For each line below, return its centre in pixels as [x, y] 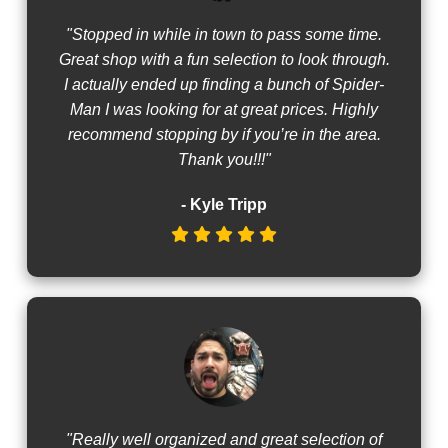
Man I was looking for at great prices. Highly [224, 109]
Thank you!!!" [224, 159]
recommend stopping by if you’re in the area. [224, 134]
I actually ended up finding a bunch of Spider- [224, 84]
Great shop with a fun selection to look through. [224, 59]
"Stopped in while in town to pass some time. [224, 34]
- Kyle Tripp [224, 204]
